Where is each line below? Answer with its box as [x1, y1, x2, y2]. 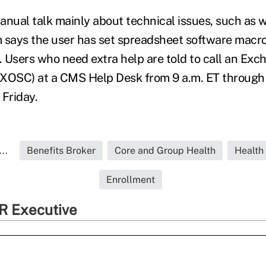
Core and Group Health [114, 145, 216, 157]
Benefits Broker [26, 145, 96, 157]
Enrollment [106, 174, 155, 186]
